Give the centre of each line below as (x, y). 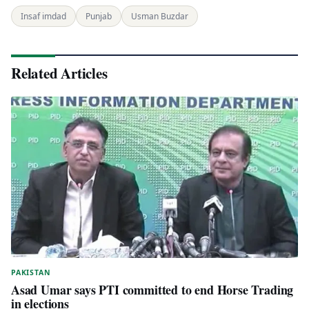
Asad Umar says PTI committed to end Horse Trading (152, 290)
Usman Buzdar (160, 17)
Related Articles (59, 73)
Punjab (99, 17)
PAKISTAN (31, 273)
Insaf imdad (43, 17)
